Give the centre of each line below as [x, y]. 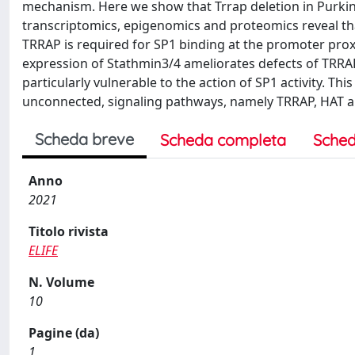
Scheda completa [223, 140]
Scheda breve [84, 139]
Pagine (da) [64, 333]
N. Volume [61, 282]
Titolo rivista [69, 231]
